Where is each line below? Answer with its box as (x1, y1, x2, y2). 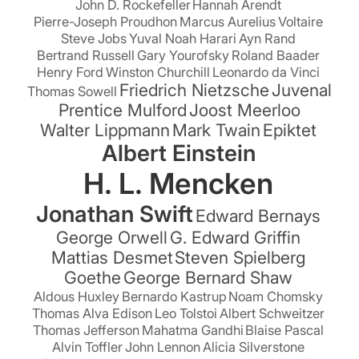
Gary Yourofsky (137, 46, 230, 63)
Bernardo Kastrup (121, 288, 227, 305)
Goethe (64, 266, 122, 288)
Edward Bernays (195, 204, 321, 226)
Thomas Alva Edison (32, 305, 153, 321)
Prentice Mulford (58, 99, 188, 120)
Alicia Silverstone (202, 338, 305, 355)
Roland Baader (231, 46, 320, 63)
